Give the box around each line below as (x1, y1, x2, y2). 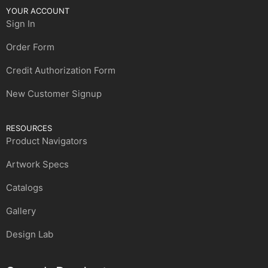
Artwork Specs (6, 158, 69, 170)
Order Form (6, 41, 54, 53)
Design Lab (6, 228, 53, 240)
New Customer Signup (6, 87, 102, 99)
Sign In (6, 17, 35, 29)
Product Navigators (6, 135, 87, 147)
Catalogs (6, 181, 43, 193)
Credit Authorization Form (6, 64, 115, 76)
